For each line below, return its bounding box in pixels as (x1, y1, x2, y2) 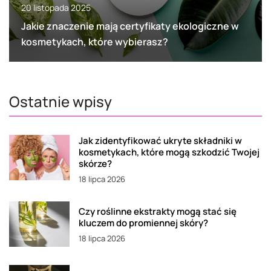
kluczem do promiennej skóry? (79, 216, 208, 229)
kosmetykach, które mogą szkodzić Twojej (79, 145, 260, 158)
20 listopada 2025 (21, 1, 91, 13)
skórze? (79, 157, 112, 170)
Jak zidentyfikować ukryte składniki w (79, 134, 242, 147)
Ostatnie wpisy (9, 91, 112, 111)
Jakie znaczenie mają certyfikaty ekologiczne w (21, 19, 239, 33)
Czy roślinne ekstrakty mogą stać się (79, 204, 237, 218)
